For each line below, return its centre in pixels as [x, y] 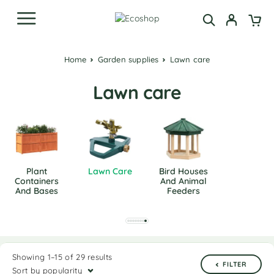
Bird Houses [183, 171]
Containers [37, 181]
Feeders [183, 191]
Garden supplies [131, 59]
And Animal [183, 181]
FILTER [235, 264]
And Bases [37, 191]
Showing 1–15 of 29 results [62, 257]
